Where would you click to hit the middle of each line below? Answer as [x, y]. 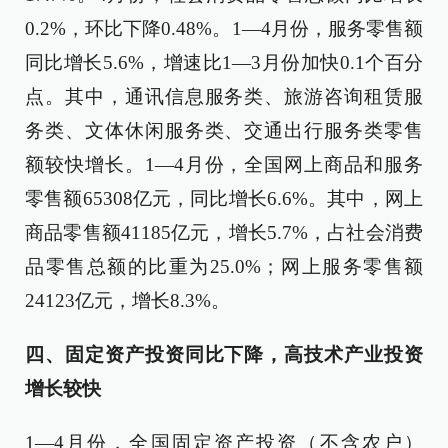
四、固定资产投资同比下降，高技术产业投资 [224, 354]
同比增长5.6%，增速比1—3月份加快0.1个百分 [224, 62]
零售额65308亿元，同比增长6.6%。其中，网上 [224, 198]
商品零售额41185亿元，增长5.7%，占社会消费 [224, 232]
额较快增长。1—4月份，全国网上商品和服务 [224, 164]
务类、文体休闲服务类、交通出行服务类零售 [224, 130]
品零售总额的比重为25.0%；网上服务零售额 [224, 266]
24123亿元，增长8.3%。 [127, 300]
